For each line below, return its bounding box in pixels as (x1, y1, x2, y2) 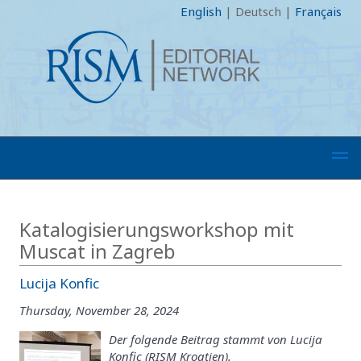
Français (295, 3, 342, 19)
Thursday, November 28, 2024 (19, 301, 179, 318)
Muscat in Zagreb (19, 238, 176, 264)
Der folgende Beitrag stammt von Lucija (109, 330, 322, 347)
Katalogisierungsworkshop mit (19, 216, 294, 243)
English (180, 3, 222, 19)
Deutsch (235, 3, 281, 19)
